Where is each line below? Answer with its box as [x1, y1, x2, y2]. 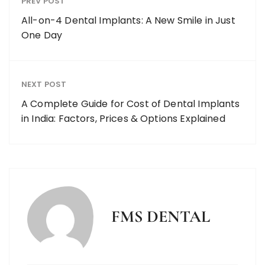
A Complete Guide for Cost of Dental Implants [21, 97, 240, 111]
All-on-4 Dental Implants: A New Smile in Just [21, 14, 235, 28]
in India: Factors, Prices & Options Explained [21, 112, 225, 126]
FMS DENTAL [111, 206, 210, 227]
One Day [21, 28, 63, 43]
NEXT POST [21, 79, 67, 91]
